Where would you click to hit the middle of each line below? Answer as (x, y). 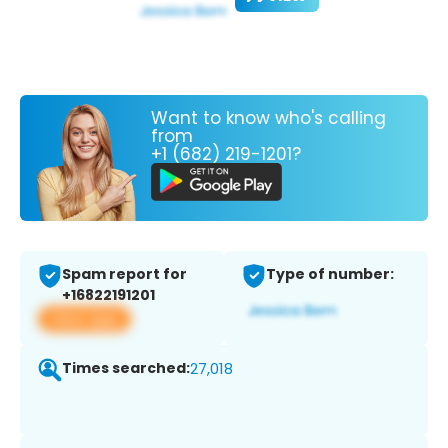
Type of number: (330, 274)
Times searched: (126, 368)
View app (84, 319)
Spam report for (124, 274)
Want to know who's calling (268, 117)
